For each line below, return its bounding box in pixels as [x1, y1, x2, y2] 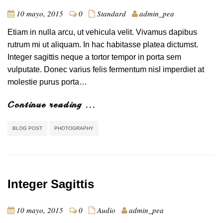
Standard [97, 8, 126, 18]
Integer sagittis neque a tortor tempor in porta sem [7, 52, 181, 61]
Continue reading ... [7, 99, 96, 110]
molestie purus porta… [7, 77, 87, 86]
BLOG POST [12, 125, 42, 131]
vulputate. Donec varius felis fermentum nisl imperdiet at [7, 65, 204, 74]
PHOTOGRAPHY [54, 125, 94, 131]
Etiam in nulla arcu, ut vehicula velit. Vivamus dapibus [7, 27, 197, 36]
